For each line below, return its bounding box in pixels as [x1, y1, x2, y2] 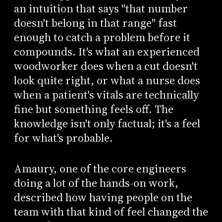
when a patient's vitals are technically [13, 87, 199, 103]
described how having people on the [13, 190, 192, 206]
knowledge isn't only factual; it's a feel [13, 115, 200, 131]
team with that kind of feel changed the [13, 204, 208, 220]
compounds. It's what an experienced [13, 44, 200, 59]
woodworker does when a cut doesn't [13, 58, 198, 74]
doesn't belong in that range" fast [13, 15, 177, 31]
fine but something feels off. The [13, 101, 173, 117]
